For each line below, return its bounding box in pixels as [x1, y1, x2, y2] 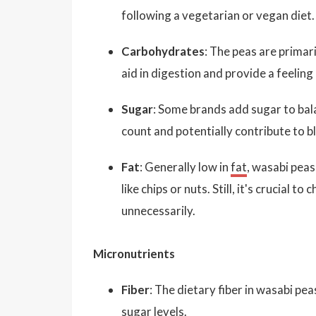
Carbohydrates [121, 43, 205, 59]
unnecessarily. [121, 202, 195, 218]
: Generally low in [140, 159, 231, 174]
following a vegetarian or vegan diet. [121, 7, 315, 23]
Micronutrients [93, 245, 175, 261]
